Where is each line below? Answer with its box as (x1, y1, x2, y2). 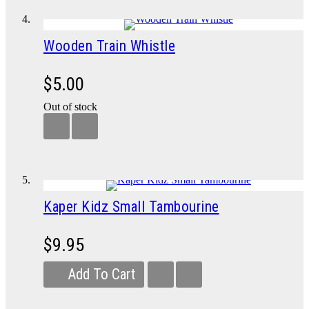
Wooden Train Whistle (43, 37, 175, 54)
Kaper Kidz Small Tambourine (43, 198, 219, 215)
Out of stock (43, 101, 97, 112)
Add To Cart (68, 266, 135, 283)
